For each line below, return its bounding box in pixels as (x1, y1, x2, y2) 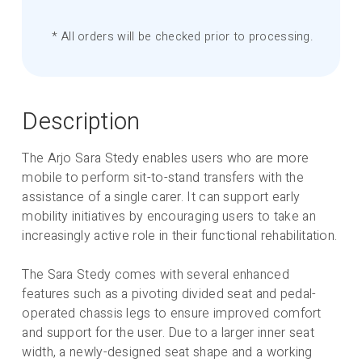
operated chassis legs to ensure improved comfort (22, 303, 322, 323)
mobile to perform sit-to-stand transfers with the (22, 167, 305, 187)
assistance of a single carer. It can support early (22, 187, 301, 207)
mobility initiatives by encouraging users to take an (22, 206, 316, 226)
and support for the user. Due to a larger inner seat (22, 322, 314, 343)
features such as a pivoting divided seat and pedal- (22, 284, 317, 304)
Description (22, 105, 141, 140)
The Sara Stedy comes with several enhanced (22, 264, 289, 284)
